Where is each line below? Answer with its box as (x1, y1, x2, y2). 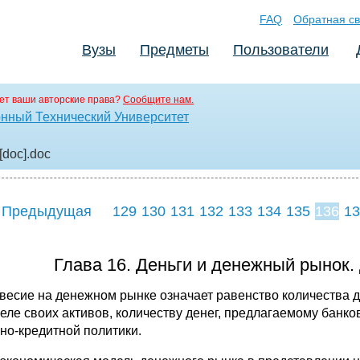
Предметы (140, 42, 209, 58)
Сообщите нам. (123, 94, 194, 105)
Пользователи (233, 42, 329, 58)
